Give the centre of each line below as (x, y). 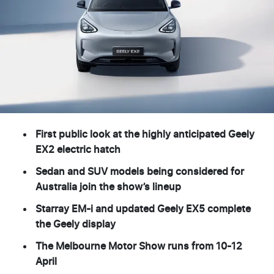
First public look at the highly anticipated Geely (145, 134)
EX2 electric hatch (78, 150)
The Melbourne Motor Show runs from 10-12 (139, 246)
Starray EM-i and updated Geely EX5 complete (143, 209)
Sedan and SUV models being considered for (140, 172)
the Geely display (76, 224)
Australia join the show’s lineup (108, 187)
